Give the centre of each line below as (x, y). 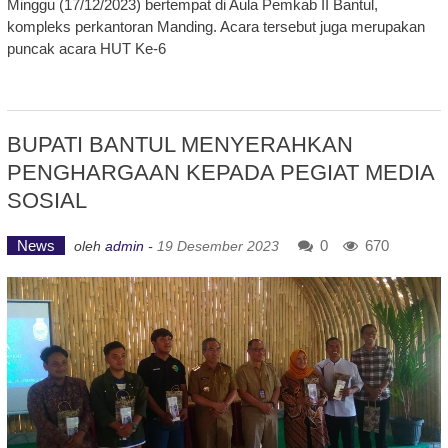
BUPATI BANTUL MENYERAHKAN (179, 144)
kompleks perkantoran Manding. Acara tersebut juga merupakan (215, 26)
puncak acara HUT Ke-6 (86, 48)
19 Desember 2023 (217, 245)
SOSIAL (46, 200)
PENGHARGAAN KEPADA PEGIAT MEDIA (220, 172)
